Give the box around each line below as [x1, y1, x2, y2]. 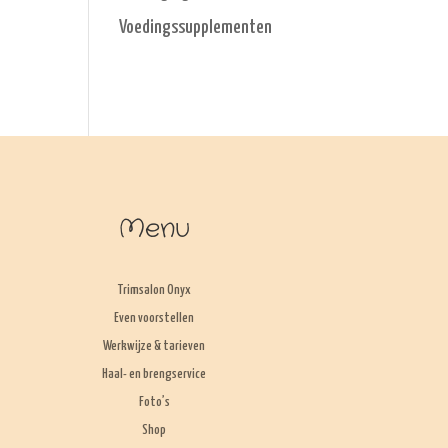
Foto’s [138, 396, 170, 410]
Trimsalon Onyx [117, 284, 191, 298]
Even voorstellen [114, 312, 195, 326]
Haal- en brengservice [102, 368, 207, 382]
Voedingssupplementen [119, 18, 273, 37]
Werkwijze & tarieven [103, 340, 206, 354]
